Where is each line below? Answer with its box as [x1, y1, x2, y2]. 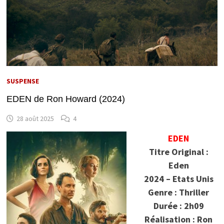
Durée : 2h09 [153, 199, 204, 211]
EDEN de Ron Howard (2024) [6, 93, 125, 104]
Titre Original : [148, 145, 208, 157]
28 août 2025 [16, 113, 54, 123]
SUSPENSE [6, 76, 39, 85]
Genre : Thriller [148, 186, 209, 198]
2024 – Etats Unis [143, 172, 213, 184]
